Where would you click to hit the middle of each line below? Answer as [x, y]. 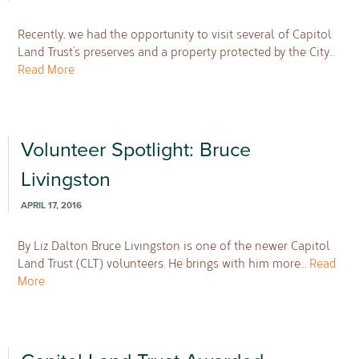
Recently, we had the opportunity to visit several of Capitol [175, 33]
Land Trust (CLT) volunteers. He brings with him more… [164, 263]
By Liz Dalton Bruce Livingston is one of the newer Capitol [174, 246]
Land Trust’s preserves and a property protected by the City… [177, 51]
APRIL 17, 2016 [51, 206]
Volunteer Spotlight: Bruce [135, 149]
